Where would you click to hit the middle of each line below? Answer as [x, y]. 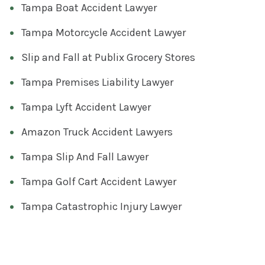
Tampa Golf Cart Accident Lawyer [99, 181]
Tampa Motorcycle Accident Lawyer [104, 32]
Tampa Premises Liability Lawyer [97, 82]
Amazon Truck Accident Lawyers [97, 132]
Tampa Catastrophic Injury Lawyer [101, 206]
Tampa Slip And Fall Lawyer [85, 156]
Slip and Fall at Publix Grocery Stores [108, 57]
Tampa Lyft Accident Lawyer [86, 107]
